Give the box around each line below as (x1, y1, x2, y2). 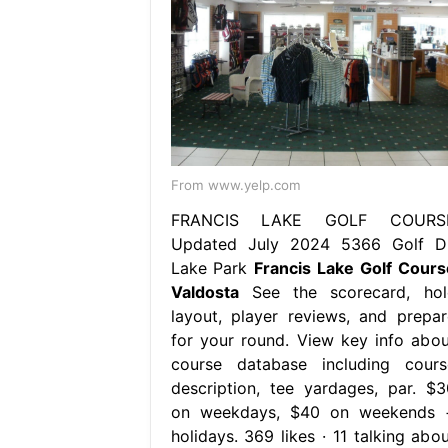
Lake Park (170, 257, 255, 278)
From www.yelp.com (170, 176, 301, 193)
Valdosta (170, 281, 239, 302)
